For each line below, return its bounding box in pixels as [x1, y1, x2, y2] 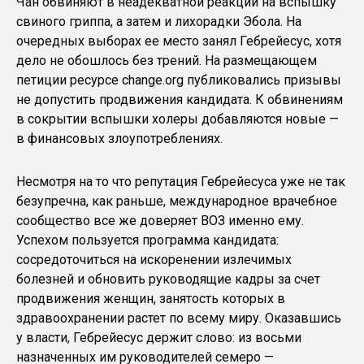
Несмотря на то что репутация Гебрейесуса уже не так [16, 173, 345, 189]
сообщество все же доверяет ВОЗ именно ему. [16, 212, 304, 228]
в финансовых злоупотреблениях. [16, 130, 223, 146]
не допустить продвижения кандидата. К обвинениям [16, 91, 343, 107]
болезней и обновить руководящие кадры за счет [16, 271, 320, 287]
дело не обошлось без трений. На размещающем [16, 52, 317, 68]
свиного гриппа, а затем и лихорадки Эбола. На [16, 13, 301, 29]
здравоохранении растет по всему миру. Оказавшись [16, 310, 341, 326]
